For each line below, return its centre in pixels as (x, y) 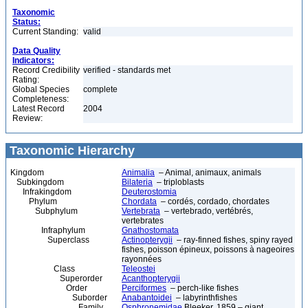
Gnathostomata (150, 230)
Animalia (138, 173)
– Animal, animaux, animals (208, 173)
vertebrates (143, 221)
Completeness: (41, 99)
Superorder (56, 278)
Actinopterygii (147, 240)
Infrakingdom (41, 192)
